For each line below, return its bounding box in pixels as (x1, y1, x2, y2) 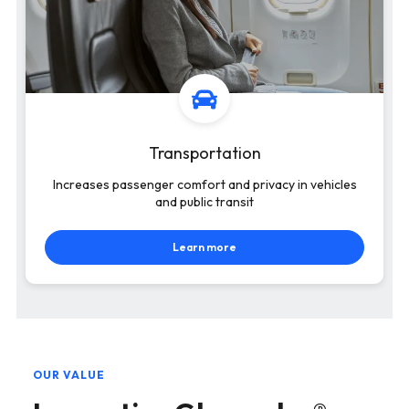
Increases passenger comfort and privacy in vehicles (52, 175, 357, 193)
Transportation (148, 142, 261, 163)
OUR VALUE (33, 367, 105, 382)
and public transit (155, 193, 254, 210)
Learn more (173, 239, 236, 254)
